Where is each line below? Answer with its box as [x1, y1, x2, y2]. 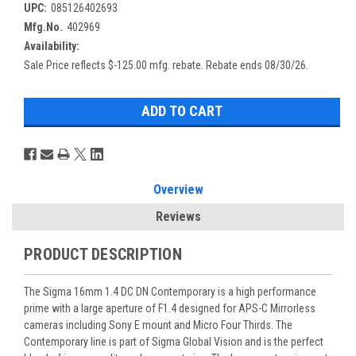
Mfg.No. [24, 20, 63, 33]
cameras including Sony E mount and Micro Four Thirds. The [24, 318, 292, 331]
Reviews [155, 208, 201, 224]
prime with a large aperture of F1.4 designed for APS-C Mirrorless [24, 301, 315, 315]
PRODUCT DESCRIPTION [24, 244, 182, 264]
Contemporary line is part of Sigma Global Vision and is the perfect [24, 335, 323, 348]
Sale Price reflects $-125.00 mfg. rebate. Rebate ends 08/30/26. [24, 58, 308, 72]
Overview [153, 181, 203, 197]
